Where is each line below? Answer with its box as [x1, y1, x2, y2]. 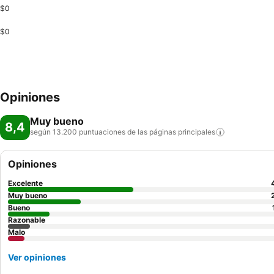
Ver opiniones [8, 252, 66, 262]
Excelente [8, 179, 43, 188]
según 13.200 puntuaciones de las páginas [30, 127, 176, 136]
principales [178, 127, 215, 136]
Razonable [8, 215, 45, 224]
